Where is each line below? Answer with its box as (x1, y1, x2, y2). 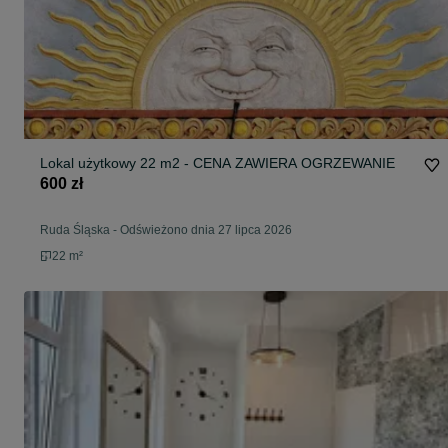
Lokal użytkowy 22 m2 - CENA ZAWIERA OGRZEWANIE (40, 155, 395, 172)
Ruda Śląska (40, 223, 110, 238)
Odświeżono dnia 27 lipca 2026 (120, 223, 292, 238)
